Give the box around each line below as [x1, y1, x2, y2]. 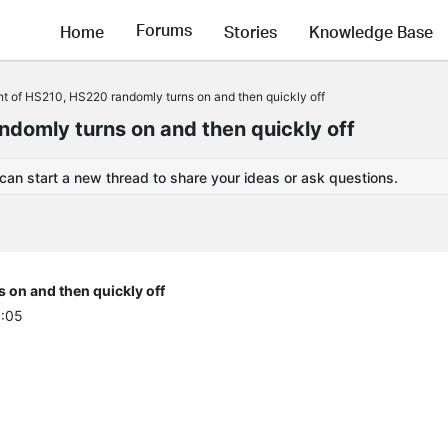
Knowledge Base [309, 20, 433, 42]
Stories [224, 20, 277, 42]
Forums [136, 19, 192, 41]
